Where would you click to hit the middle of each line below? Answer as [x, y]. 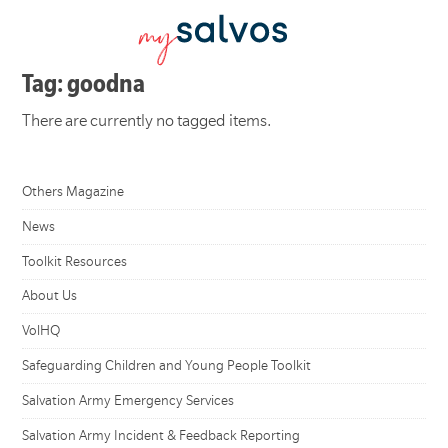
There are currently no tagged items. [147, 121]
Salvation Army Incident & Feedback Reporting [161, 435]
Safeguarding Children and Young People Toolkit [167, 366]
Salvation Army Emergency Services [128, 401]
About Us [50, 296]
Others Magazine [73, 191]
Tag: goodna [84, 83]
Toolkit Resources [75, 261]
